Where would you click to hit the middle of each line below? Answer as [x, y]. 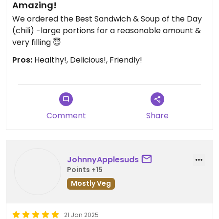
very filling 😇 [37, 42]
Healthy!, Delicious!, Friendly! [87, 60]
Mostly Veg [91, 183]
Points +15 [85, 169]
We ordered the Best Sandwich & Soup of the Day [107, 19]
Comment [66, 116]
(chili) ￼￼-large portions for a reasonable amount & [107, 31]
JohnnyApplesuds [103, 159]
